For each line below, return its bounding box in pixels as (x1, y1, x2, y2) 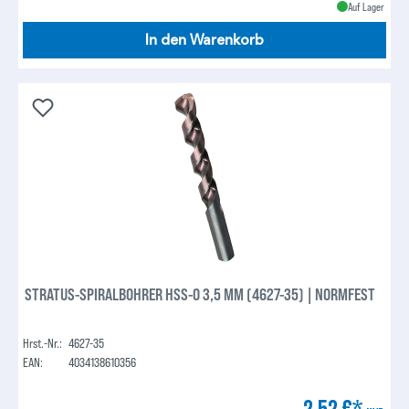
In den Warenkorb (145, 31, 264, 50)
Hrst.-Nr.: (23, 334, 63, 351)
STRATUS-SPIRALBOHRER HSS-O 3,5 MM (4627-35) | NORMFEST (25, 283, 376, 304)
